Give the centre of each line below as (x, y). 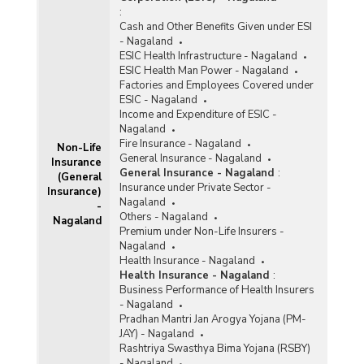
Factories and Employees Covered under (216, 85)
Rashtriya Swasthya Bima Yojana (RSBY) (214, 348)
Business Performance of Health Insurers (217, 290)
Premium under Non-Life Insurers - (201, 231)
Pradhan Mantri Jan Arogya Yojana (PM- (212, 319)
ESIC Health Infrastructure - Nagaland (208, 56)
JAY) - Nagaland (156, 334)
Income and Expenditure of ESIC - (198, 114)
